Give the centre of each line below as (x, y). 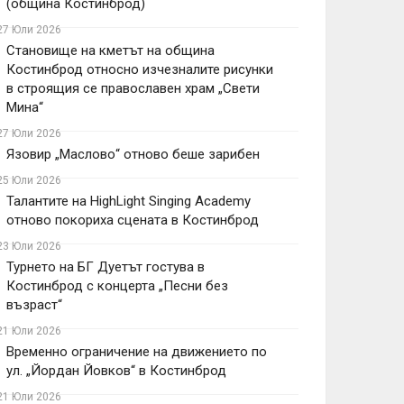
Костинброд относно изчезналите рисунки (140, 69)
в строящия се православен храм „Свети (133, 88)
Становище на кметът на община (110, 50)
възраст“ (34, 305)
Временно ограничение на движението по (137, 352)
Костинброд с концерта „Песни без (117, 286)
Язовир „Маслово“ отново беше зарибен (133, 154)
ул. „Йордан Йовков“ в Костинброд (116, 371)
